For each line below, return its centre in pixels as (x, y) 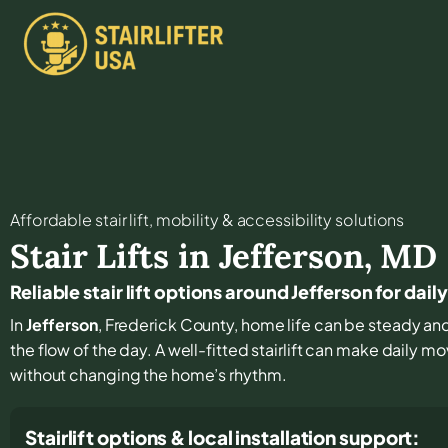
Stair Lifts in (114, 255)
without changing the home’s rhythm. (148, 374)
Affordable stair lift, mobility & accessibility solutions (207, 219)
